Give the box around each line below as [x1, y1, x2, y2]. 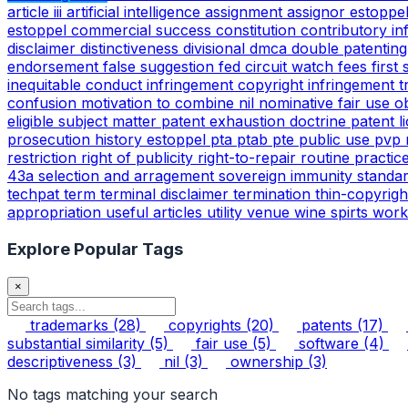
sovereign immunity [219, 166, 357, 185]
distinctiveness [80, 38, 183, 57]
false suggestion [103, 56, 219, 76]
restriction [7, 148, 81, 167]
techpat [7, 184, 64, 203]
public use [299, 129, 374, 148]
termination [233, 184, 315, 203]
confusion [7, 93, 81, 112]
